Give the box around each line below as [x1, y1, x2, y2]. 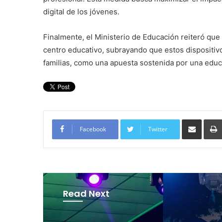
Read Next [63, 187, 110, 200]
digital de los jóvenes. [43, 6, 119, 16]
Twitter [148, 124, 167, 133]
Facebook [80, 124, 106, 133]
